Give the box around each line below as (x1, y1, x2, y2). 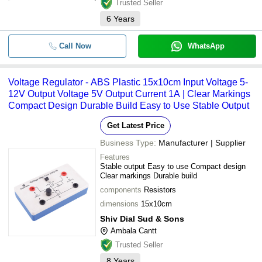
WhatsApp (187, 42, 225, 50)
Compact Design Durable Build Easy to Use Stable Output (8, 101, 249, 111)
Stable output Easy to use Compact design (100, 162, 246, 171)
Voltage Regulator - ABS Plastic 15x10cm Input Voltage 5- (8, 77, 248, 87)
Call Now (58, 42, 91, 50)
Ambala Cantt (111, 226, 157, 235)
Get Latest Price (106, 121, 164, 130)
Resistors (144, 185, 176, 194)
